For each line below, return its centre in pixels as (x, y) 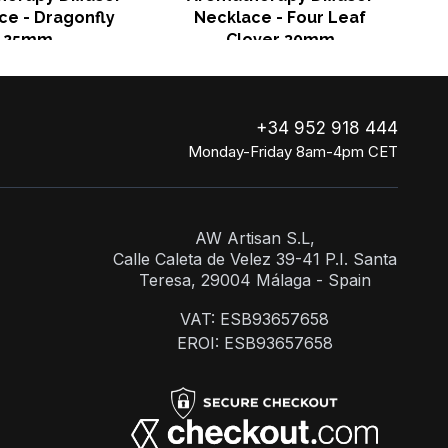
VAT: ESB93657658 (254, 319)
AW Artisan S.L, (254, 238)
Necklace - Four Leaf (280, 17)
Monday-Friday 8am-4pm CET (293, 151)
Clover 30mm (280, 39)
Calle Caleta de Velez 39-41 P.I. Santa (254, 259)
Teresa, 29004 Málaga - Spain (254, 280)
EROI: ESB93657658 (254, 343)
